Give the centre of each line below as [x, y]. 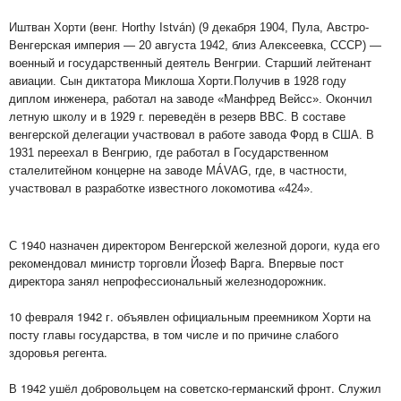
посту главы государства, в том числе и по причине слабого [174, 334]
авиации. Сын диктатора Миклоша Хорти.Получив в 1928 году [178, 81]
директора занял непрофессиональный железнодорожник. [168, 281]
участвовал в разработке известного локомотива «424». [161, 188]
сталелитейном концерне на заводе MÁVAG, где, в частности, [178, 171]
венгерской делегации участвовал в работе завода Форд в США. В [192, 135]
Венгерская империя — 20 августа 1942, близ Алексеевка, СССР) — [195, 45]
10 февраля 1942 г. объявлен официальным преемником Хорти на [190, 316]
